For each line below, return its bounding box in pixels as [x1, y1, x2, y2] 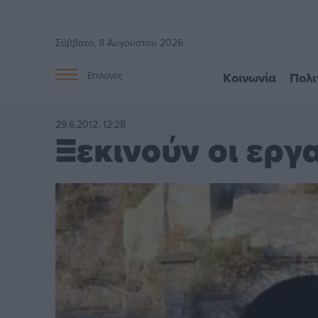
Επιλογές [87, 69, 123, 82]
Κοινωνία [222, 68, 276, 87]
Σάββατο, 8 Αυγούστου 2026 [55, 35, 184, 50]
